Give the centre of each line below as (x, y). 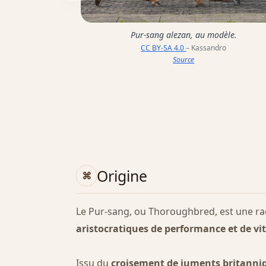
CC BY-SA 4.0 (164, 48)
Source (184, 60)
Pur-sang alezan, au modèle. (183, 35)
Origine (122, 175)
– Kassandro (206, 48)
